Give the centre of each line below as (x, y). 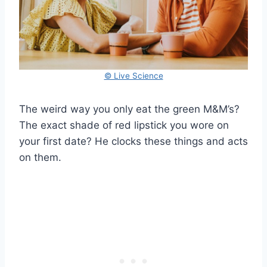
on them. (40, 157)
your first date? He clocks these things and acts (133, 141)
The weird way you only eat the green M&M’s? (129, 109)
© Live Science (133, 75)
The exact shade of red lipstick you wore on (124, 125)
